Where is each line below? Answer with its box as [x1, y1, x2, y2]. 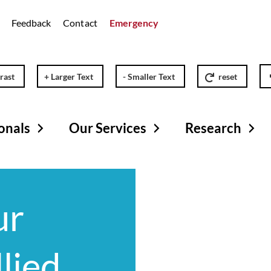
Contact [63, 17, 97, 28]
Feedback [11, 17, 51, 28]
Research [185, 119, 241, 136]
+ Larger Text [44, 71, 94, 82]
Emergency [109, 17, 159, 28]
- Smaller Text [123, 71, 175, 82]
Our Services [69, 119, 146, 136]
